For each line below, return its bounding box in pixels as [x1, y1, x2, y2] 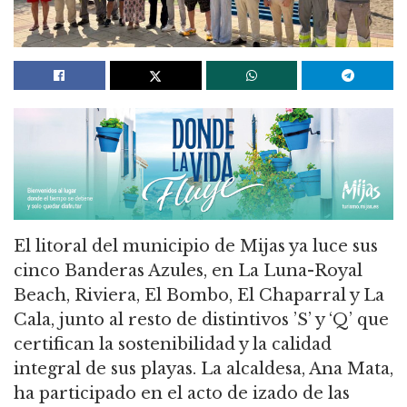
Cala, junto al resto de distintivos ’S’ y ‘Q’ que [14, 310, 389, 331]
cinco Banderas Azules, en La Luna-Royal [14, 261, 362, 282]
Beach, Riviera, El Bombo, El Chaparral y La [14, 285, 384, 306]
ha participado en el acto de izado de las [14, 383, 350, 404]
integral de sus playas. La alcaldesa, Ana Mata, [14, 359, 393, 380]
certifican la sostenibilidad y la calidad [14, 334, 332, 355]
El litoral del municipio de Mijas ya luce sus [14, 236, 378, 257]
